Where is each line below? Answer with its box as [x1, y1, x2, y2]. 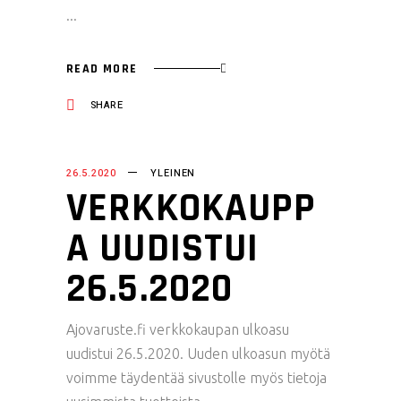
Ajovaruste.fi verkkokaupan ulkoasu [66, 321, 289, 337]
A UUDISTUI [66, 223, 260, 275]
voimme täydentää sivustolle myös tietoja [66, 370, 327, 386]
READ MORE [66, 60, 138, 77]
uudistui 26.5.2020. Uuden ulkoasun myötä [66, 346, 330, 362]
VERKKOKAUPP [66, 183, 317, 235]
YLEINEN [150, 166, 196, 181]
